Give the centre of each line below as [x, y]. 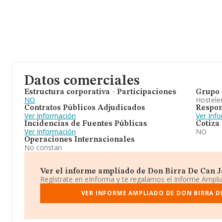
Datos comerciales [82, 81]
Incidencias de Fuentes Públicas [86, 124]
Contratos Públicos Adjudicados [85, 108]
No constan [43, 147]
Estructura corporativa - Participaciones [100, 92]
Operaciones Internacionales [80, 140]
